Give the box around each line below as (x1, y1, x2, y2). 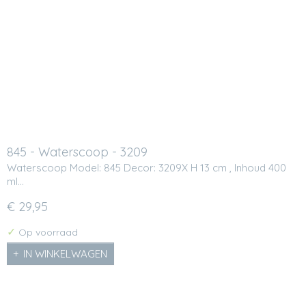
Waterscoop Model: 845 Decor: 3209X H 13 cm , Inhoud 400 (7, 161, 286, 174)
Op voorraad (16, 225, 78, 238)
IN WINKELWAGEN (23, 247, 107, 260)
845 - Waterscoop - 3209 (7, 144, 148, 161)
